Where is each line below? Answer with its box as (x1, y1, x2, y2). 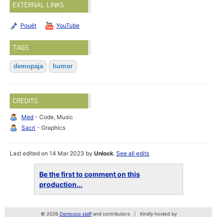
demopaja (13, 62, 43, 70)
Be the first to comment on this (39, 170, 140, 179)
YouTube (56, 22, 80, 30)
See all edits (116, 150, 150, 157)
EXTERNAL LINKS (13, 1, 64, 9)
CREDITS (13, 97, 38, 105)
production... (39, 180, 83, 189)
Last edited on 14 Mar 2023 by (10, 150, 94, 157)
